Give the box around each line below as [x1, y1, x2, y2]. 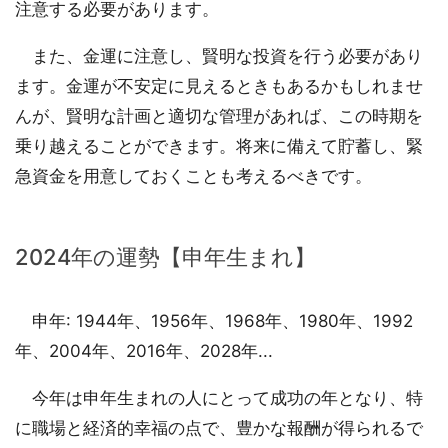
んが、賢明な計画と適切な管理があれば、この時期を [15, 106, 423, 127]
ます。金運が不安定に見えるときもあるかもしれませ [15, 76, 423, 97]
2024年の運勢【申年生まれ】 [15, 244, 316, 271]
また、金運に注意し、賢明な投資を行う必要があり [15, 46, 423, 67]
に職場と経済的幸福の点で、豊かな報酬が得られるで [15, 418, 423, 439]
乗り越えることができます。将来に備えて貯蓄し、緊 [15, 136, 423, 157]
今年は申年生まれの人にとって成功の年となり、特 [15, 388, 423, 409]
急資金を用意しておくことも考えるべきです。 [15, 166, 372, 187]
